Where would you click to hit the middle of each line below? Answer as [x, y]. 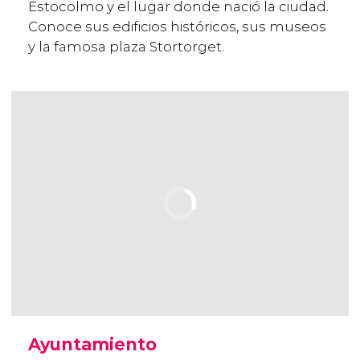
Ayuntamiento [92, 345]
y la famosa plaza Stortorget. [126, 47]
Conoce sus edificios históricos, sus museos [177, 27]
